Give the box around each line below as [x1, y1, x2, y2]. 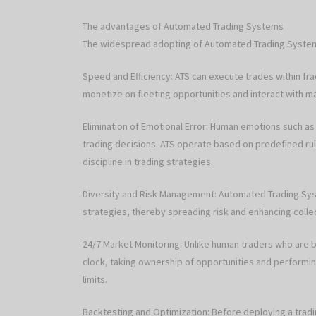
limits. [83, 273, 107, 286]
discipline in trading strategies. [83, 155, 213, 169]
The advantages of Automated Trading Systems [83, 20, 284, 33]
